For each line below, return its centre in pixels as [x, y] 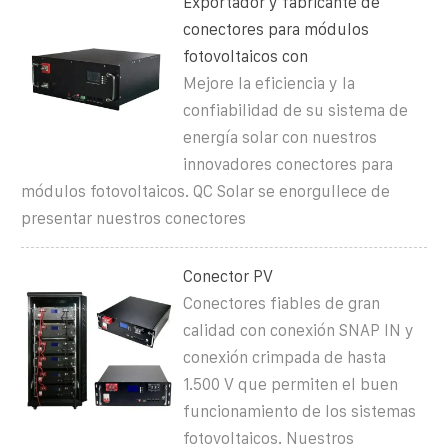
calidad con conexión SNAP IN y [299, 330]
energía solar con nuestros [280, 137]
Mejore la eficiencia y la [269, 83]
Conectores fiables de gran [282, 303]
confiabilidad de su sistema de [296, 110]
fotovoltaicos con [246, 56]
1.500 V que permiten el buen [291, 384]
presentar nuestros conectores [133, 218]
